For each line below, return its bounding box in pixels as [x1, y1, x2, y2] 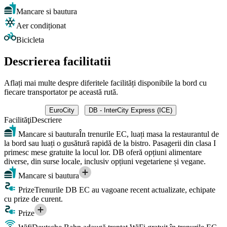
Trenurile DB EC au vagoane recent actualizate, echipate [34, 185, 215, 194]
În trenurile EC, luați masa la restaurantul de [79, 129, 219, 138]
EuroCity [49, 106, 74, 114]
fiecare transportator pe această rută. [4, 87, 118, 96]
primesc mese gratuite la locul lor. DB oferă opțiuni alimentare [4, 147, 202, 157]
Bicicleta [16, 35, 44, 44]
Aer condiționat [16, 21, 66, 30]
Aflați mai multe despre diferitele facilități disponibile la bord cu [4, 78, 207, 87]
